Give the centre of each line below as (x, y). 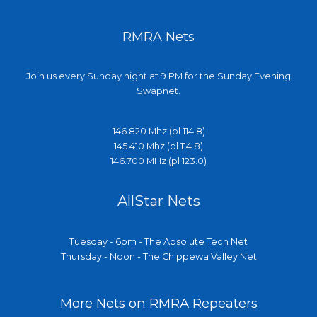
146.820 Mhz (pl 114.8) (158, 132)
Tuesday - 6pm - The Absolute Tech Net (158, 241)
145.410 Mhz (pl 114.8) (158, 146)
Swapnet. (158, 91)
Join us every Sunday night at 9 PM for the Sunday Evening (158, 76)
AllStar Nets (158, 201)
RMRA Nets (158, 36)
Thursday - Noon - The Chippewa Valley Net (158, 256)
